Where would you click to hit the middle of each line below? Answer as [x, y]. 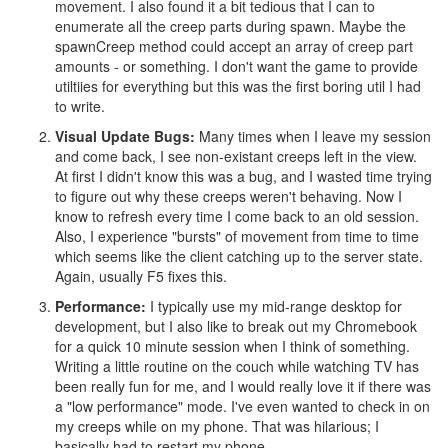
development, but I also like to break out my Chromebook [236, 326]
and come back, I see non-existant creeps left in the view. [236, 156]
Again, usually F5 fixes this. [141, 276]
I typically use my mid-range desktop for [274, 306]
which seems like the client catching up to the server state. [239, 256]
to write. [80, 106]
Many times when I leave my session [313, 136]
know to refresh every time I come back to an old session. [237, 216]
